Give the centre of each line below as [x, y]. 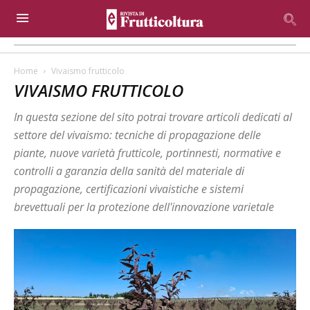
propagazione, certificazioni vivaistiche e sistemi [129, 189]
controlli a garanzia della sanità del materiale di [129, 171]
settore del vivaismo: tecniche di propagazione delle [137, 135]
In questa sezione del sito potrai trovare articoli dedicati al [153, 117]
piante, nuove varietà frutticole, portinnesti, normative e [147, 153]
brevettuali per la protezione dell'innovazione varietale [144, 207]
